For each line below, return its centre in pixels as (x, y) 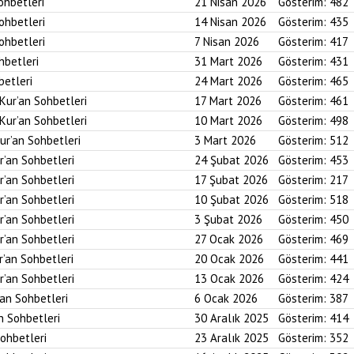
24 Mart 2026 (228, 81)
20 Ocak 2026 (229, 259)
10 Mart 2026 (228, 121)
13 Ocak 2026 (229, 279)
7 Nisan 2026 (227, 41)
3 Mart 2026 (225, 140)
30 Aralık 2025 (232, 318)
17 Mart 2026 (228, 101)
